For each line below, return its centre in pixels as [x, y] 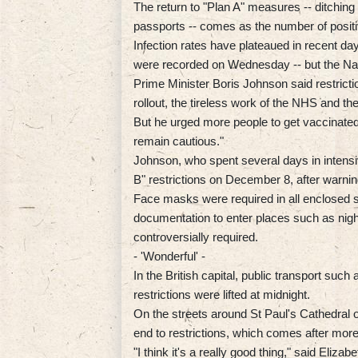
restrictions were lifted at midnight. [222, 294]
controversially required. [196, 237]
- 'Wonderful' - [169, 256]
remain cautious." [179, 141]
